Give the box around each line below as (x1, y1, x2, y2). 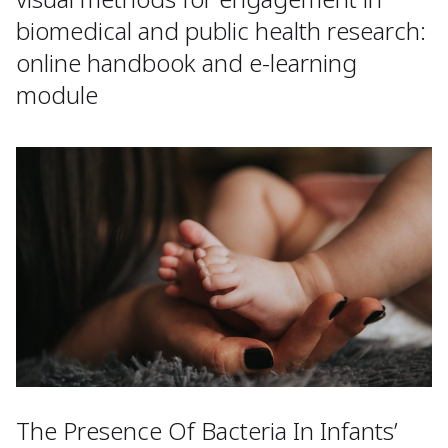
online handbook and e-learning (16, 46, 357, 80)
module (16, 78, 98, 112)
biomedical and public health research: (16, 14, 426, 48)
